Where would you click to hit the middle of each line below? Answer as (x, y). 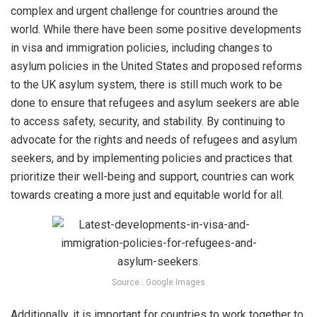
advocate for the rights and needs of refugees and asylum (154, 140)
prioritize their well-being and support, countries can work (152, 177)
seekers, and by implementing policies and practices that (151, 158)
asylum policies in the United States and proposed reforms (156, 67)
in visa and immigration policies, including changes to (142, 48)
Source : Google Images (158, 283)
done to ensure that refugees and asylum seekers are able (155, 103)
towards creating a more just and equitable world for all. (147, 195)
